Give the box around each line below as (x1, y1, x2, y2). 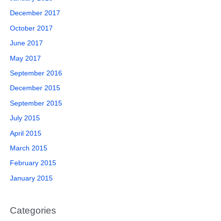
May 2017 (10, 54, 41, 62)
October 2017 (10, 24, 53, 32)
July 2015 (10, 114, 40, 122)
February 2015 (10, 159, 56, 167)
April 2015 (10, 129, 41, 137)
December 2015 (10, 84, 60, 92)
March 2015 (10, 144, 47, 152)
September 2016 (10, 69, 62, 77)
